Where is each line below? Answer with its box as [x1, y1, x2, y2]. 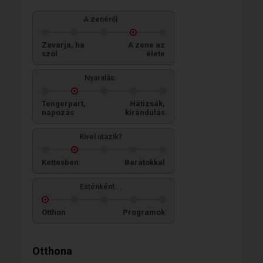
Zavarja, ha [42, 40, 85, 49]
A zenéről [83, 14, 117, 23]
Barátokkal [124, 157, 165, 167]
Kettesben [42, 157, 79, 167]
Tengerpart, [42, 99, 86, 108]
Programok [123, 207, 165, 217]
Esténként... [79, 181, 122, 191]
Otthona [32, 244, 72, 257]
